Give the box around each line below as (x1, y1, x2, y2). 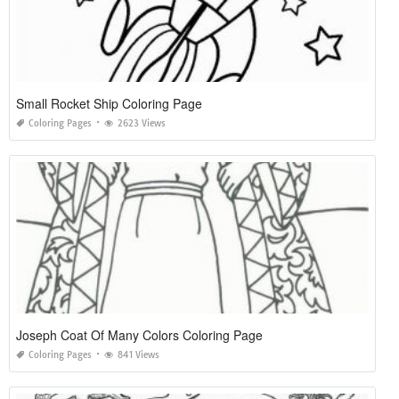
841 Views (118, 348, 159, 361)
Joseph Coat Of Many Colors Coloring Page (16, 325, 263, 344)
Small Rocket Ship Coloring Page (16, 94, 202, 112)
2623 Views (118, 117, 166, 129)
